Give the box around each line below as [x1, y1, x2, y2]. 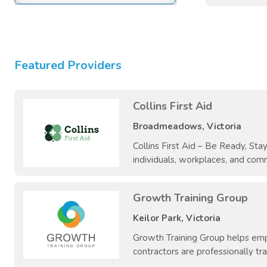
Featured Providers [14, 57, 122, 74]
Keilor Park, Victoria [133, 212, 221, 225]
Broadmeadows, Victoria [133, 120, 241, 133]
